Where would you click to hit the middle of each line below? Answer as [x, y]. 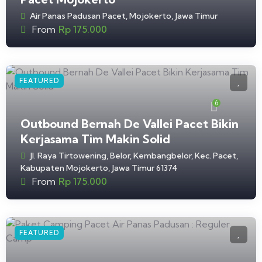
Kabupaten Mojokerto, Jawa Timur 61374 [99, 168]
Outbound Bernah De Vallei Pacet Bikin [130, 124]
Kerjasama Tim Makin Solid [95, 139]
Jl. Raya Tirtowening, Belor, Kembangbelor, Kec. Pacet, [134, 156]
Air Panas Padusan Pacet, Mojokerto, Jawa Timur [124, 16]
